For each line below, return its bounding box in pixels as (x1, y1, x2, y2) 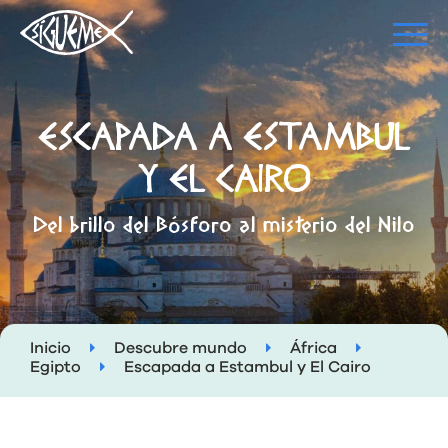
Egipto (30, 359, 81, 375)
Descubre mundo (114, 340, 247, 356)
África (290, 340, 337, 356)
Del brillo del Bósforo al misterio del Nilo (33, 210, 415, 243)
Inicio (30, 340, 71, 356)
